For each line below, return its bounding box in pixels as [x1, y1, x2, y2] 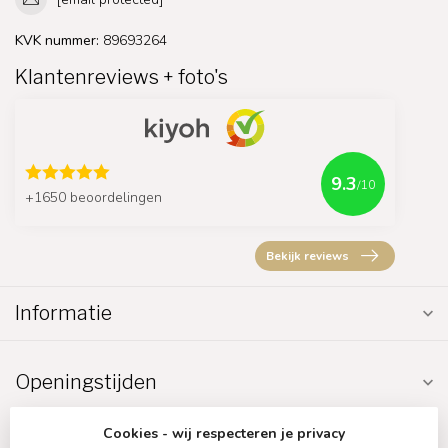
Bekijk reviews [266, 248, 349, 265]
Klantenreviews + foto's [15, 65, 228, 90]
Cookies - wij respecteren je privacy [103, 424, 345, 443]
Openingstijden [15, 370, 157, 395]
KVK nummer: [15, 31, 99, 51]
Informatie [15, 301, 112, 326]
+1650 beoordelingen [25, 187, 162, 207]
